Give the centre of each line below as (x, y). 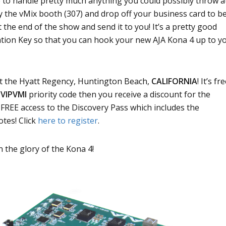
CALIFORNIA (174, 81)
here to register (68, 121)
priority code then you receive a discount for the (119, 95)
